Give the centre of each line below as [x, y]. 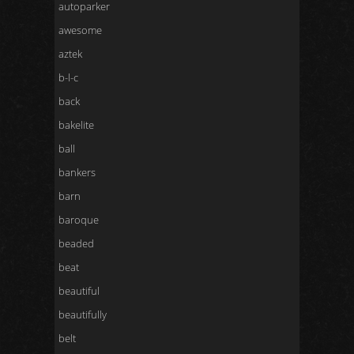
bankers [77, 172]
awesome [80, 30]
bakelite [76, 125]
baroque [79, 220]
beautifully [83, 314]
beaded [76, 243]
